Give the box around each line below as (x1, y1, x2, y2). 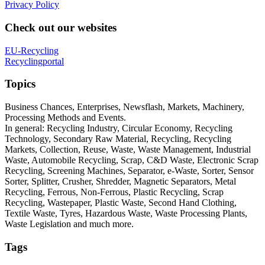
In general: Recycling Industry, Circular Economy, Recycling (5, 123, 232, 134)
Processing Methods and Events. (5, 112, 126, 123)
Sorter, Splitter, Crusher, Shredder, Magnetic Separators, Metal (5, 176, 236, 187)
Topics (5, 77, 35, 91)
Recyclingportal (5, 56, 64, 66)
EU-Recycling (5, 45, 59, 56)
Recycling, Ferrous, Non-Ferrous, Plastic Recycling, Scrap (5, 187, 224, 198)
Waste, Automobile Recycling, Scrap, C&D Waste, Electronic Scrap (5, 155, 258, 166)
